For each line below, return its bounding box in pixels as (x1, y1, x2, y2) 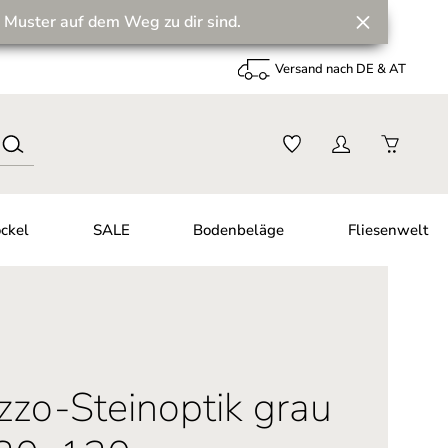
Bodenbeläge (193, 220, 285, 240)
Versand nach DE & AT (275, 59, 407, 78)
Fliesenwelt (347, 220, 428, 240)
